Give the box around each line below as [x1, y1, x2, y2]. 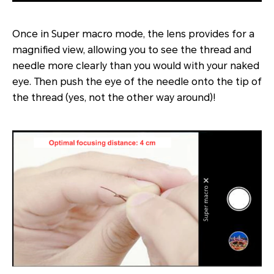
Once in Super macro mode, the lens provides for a [12, 28, 254, 40]
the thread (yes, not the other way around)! [12, 91, 216, 103]
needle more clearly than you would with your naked [12, 59, 259, 72]
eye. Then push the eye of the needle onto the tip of [12, 75, 262, 87]
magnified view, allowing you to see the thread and [12, 43, 251, 56]
